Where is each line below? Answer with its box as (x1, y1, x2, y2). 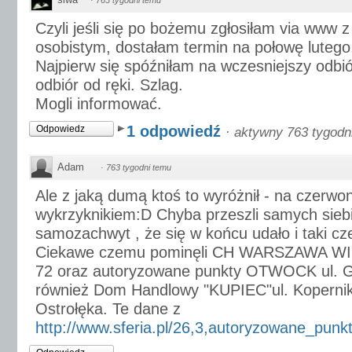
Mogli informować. (35, 95, 162, 112)
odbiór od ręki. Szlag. (35, 76, 183, 93)
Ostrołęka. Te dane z (35, 300, 181, 317)
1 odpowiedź (126, 123, 225, 140)
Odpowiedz (36, 123, 85, 134)
